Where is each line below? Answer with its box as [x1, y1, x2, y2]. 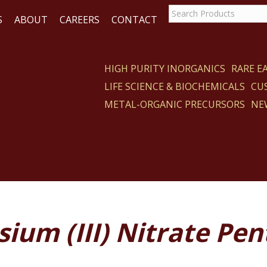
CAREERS [60, 13, 100, 26]
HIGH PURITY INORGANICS [104, 62, 226, 75]
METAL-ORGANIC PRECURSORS [104, 98, 246, 111]
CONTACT [111, 13, 157, 26]
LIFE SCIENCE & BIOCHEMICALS [104, 80, 246, 93]
